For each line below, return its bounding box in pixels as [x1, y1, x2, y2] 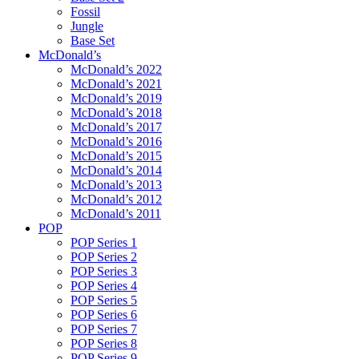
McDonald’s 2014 [71, 163, 162, 177]
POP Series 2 [71, 249, 137, 264]
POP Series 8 [71, 336, 137, 350]
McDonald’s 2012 [71, 192, 162, 206]
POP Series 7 [71, 321, 137, 336]
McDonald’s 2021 [71, 76, 162, 91]
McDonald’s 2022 [71, 62, 162, 76]
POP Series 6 [71, 307, 137, 321]
